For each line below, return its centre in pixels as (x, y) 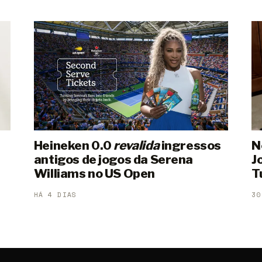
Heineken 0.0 (74, 145)
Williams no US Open (94, 173)
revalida (137, 145)
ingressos (190, 145)
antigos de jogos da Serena (113, 159)
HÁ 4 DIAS (55, 194)
